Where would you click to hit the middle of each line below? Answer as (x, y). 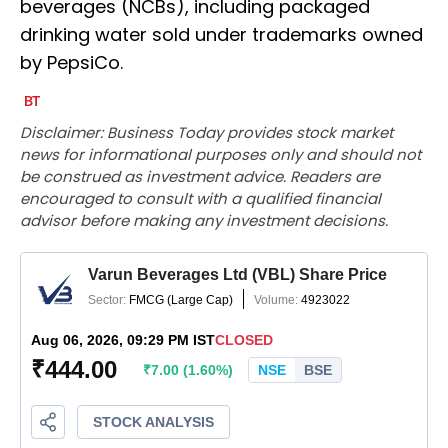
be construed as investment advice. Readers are (200, 176)
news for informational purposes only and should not (220, 154)
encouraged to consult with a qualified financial (200, 198)
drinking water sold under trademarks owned (221, 34)
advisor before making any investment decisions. (204, 220)
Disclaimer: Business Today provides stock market (206, 132)
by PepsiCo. (71, 62)
